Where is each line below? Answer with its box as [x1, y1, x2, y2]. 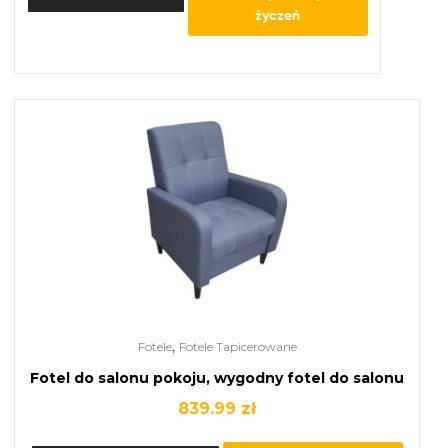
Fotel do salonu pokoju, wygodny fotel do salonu [30, 368, 404, 387]
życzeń [255, 5, 300, 24]
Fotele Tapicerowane [178, 338, 297, 354]
